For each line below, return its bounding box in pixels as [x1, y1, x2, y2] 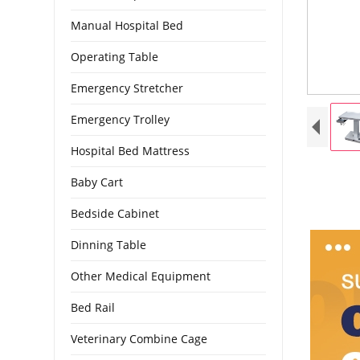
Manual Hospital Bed [71, 17, 184, 33]
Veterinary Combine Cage [71, 330, 208, 346]
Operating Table [71, 48, 159, 64]
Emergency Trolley [71, 111, 170, 127]
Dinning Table [71, 236, 147, 252]
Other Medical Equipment [71, 268, 211, 284]
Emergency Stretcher [71, 80, 184, 96]
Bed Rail [71, 299, 116, 315]
